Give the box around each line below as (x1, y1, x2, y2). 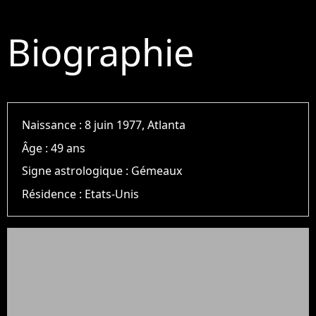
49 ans (51, 140, 86, 156)
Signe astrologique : (22, 163, 132, 179)
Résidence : (22, 186, 85, 202)
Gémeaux (131, 163, 183, 179)
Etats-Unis (85, 186, 140, 202)
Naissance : (22, 117, 85, 133)
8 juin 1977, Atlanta (85, 117, 186, 133)
